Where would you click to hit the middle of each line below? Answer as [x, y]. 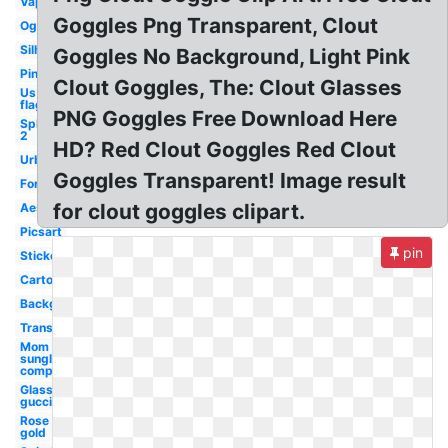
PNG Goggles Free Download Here [225, 118]
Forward [44, 183]
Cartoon [43, 279]
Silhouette [49, 49]
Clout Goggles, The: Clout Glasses [228, 87]
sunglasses [53, 358]
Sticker [40, 255]
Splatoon [45, 123]
